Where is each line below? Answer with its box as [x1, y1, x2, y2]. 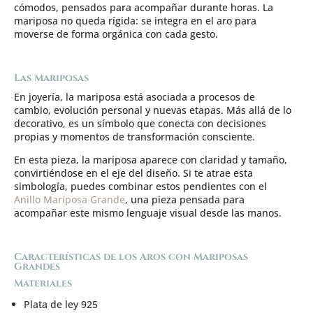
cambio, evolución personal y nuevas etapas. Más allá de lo [14, 103, 291, 117]
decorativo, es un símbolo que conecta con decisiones [14, 116, 266, 130]
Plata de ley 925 [24, 297, 98, 311]
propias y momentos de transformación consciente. [14, 129, 255, 143]
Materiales [14, 276, 72, 290]
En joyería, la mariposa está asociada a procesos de [14, 89, 255, 103]
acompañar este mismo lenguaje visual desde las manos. [14, 205, 282, 219]
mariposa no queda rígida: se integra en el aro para [14, 13, 256, 27]
